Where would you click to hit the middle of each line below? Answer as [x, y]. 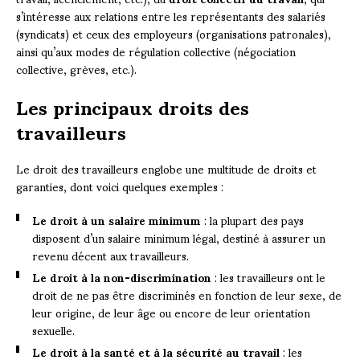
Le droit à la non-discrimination [122, 277]
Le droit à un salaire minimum [117, 220]
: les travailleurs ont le [268, 277]
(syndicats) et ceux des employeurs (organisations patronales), [174, 34]
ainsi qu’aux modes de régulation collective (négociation [156, 51]
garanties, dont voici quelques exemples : [120, 186]
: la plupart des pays [252, 220]
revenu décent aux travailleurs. [110, 256]
